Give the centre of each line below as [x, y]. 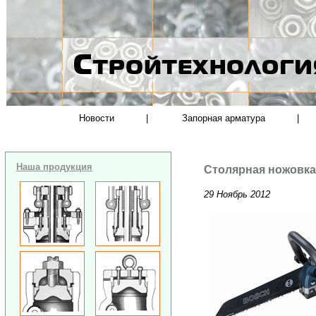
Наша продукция [54, 166]
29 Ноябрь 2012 [237, 194]
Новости [96, 118]
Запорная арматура [224, 118]
